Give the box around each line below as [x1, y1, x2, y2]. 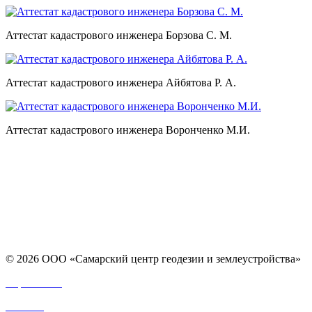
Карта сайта [6, 276, 62, 288]
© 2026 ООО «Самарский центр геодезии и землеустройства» [6, 252, 301, 265]
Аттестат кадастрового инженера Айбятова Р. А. [6, 76, 236, 88]
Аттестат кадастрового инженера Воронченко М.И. [6, 123, 250, 136]
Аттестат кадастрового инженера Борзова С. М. [6, 29, 232, 41]
